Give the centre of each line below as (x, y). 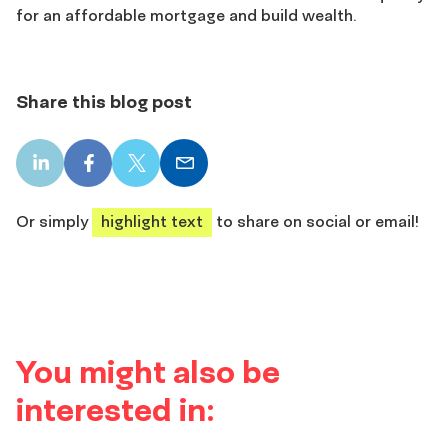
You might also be (148, 370)
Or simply (54, 220)
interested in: (115, 408)
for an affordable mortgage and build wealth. (186, 14)
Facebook (124, 171)
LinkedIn (70, 171)
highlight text (152, 220)
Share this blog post (104, 101)
